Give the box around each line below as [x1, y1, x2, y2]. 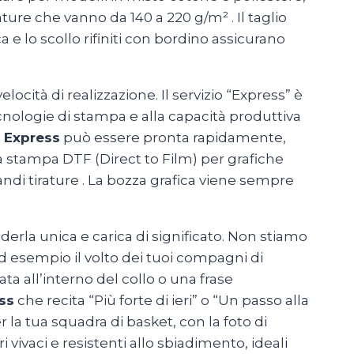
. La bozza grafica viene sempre [82, 172, 294, 189]
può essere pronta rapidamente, [60, 130, 286, 146]
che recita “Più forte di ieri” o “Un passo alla [14, 292, 309, 309]
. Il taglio [232, 9, 287, 26]
